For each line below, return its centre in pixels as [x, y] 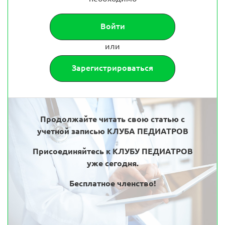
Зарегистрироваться [113, 68]
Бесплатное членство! [113, 183]
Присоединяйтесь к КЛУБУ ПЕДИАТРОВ [113, 151]
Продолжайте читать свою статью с [113, 119]
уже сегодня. [113, 163]
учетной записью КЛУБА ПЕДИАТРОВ [113, 131]
